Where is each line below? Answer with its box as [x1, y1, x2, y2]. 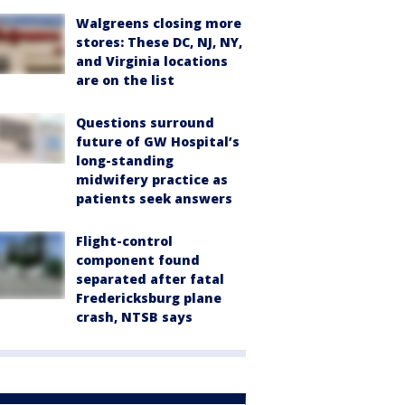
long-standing [76, 152, 174, 169]
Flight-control [76, 232, 173, 250]
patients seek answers [76, 190, 232, 207]
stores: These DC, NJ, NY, [76, 33, 242, 51]
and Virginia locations [76, 52, 228, 70]
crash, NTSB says [76, 308, 193, 325]
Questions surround [76, 114, 214, 131]
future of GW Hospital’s [76, 133, 240, 150]
